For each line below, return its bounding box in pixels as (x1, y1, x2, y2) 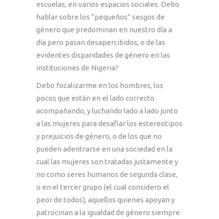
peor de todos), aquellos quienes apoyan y (36, 195, 175, 204)
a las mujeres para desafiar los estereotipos (36, 119, 182, 128)
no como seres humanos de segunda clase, (36, 170, 177, 178)
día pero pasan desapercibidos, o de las (36, 38, 165, 46)
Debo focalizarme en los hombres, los (36, 81, 163, 89)
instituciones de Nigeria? (36, 63, 119, 72)
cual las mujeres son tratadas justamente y (36, 157, 178, 166)
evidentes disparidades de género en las (36, 50, 170, 59)
